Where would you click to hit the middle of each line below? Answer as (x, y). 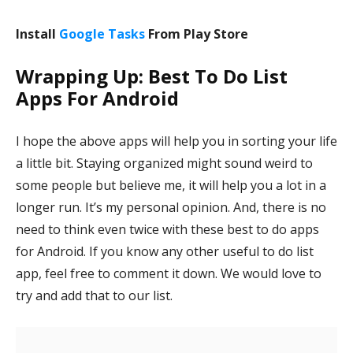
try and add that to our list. (94, 295)
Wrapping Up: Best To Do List (152, 76)
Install (37, 34)
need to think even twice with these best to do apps (167, 229)
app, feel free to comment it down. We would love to (169, 273)
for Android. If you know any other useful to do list (165, 251)
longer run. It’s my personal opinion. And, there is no (171, 207)
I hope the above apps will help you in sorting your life (176, 141)
